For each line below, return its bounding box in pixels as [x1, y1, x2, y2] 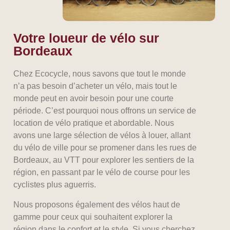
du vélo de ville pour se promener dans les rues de [13, 143, 197, 152]
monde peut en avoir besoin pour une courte [13, 94, 174, 103]
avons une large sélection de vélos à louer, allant [13, 131, 191, 140]
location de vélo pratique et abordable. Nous [13, 119, 175, 128]
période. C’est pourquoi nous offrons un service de [13, 106, 197, 116]
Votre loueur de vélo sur [13, 31, 160, 46]
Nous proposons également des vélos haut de [13, 200, 181, 209]
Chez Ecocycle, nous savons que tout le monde [13, 69, 186, 79]
